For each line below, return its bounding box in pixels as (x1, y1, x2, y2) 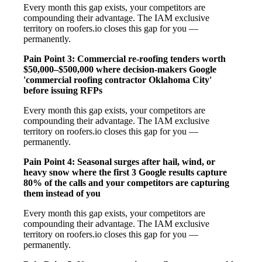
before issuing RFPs (23, 85, 102, 95)
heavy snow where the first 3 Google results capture (23, 167, 227, 177)
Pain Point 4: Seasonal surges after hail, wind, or (23, 156, 215, 167)
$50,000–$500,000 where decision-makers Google (23, 64, 216, 74)
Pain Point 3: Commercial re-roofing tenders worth (23, 53, 226, 64)
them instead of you (23, 188, 101, 198)
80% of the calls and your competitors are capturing (23, 177, 229, 188)
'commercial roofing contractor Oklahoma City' (23, 74, 212, 85)
